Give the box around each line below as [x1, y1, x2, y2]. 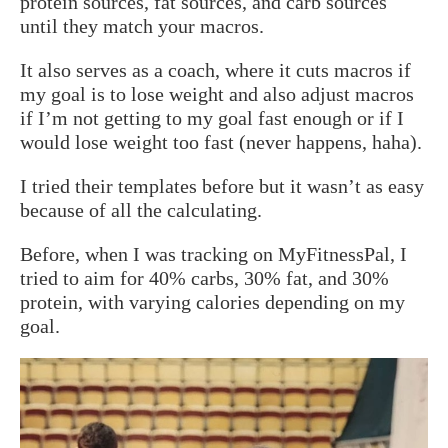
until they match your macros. [20, 14, 264, 37]
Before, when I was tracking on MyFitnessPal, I [20, 242, 407, 265]
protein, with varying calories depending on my [20, 290, 405, 313]
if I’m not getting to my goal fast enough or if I [20, 106, 404, 129]
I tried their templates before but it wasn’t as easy [20, 174, 424, 197]
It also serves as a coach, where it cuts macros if [20, 58, 411, 81]
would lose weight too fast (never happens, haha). [20, 130, 422, 153]
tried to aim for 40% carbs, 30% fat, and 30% [20, 266, 389, 289]
